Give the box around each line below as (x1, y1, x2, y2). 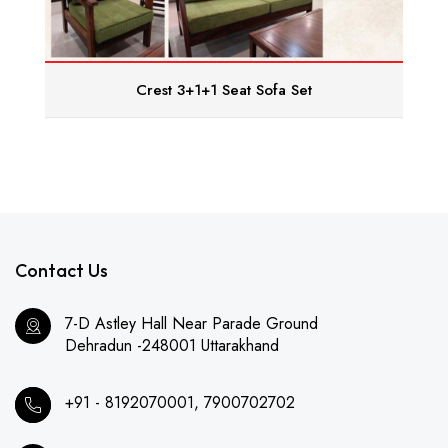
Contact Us (15, 259, 108, 283)
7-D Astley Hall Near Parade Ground (65, 312, 318, 336)
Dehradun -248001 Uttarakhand (65, 334, 279, 358)
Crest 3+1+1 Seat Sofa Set (136, 79, 312, 102)
